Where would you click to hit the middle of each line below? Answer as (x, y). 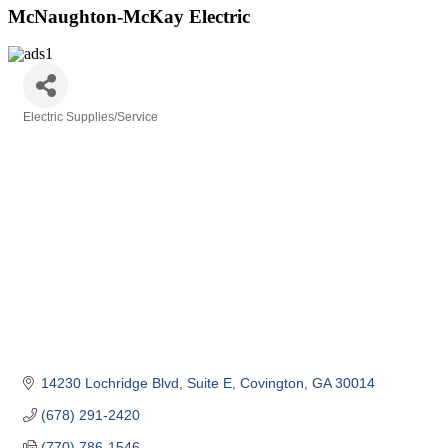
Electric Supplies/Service (90, 117)
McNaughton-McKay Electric (129, 16)
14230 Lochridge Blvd (109, 382)
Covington (271, 382)
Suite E (209, 382)
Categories (53, 131)
